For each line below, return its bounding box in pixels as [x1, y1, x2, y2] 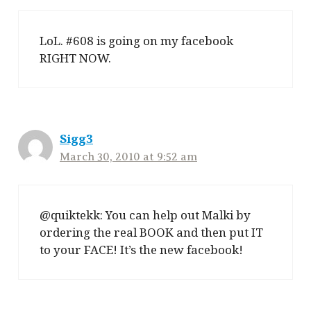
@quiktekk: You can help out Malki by [40, 206, 251, 223]
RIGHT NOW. [40, 50, 111, 67]
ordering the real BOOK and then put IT [40, 224, 263, 240]
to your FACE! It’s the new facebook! [40, 241, 243, 258]
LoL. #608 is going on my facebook [40, 33, 233, 49]
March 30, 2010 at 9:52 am [60, 151, 197, 164]
